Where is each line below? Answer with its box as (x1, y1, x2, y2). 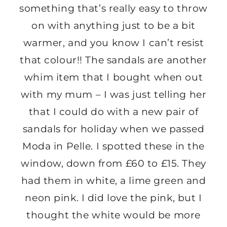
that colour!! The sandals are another (20, 54, 207, 66)
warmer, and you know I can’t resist (23, 37, 204, 49)
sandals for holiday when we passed (22, 123, 205, 135)
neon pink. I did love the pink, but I (25, 192, 202, 204)
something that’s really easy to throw (19, 3, 208, 15)
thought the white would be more (26, 209, 201, 221)
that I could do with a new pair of (28, 106, 199, 118)
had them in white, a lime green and (21, 175, 206, 187)
